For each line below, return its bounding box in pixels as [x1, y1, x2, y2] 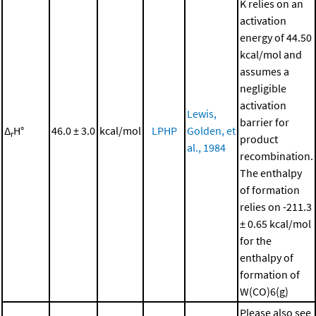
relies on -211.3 [240, 200, 312, 214]
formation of [240, 267, 300, 282]
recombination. [240, 149, 313, 164]
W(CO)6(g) [240, 284, 288, 299]
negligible [240, 81, 286, 96]
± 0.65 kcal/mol [240, 217, 311, 231]
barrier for [240, 115, 289, 130]
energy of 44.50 [240, 30, 312, 45]
